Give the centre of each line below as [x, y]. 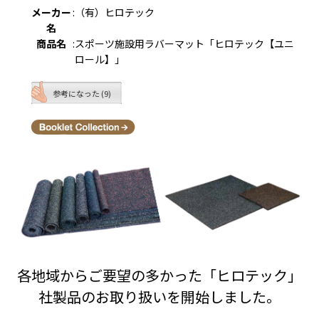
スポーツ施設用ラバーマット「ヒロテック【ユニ [184, 44]
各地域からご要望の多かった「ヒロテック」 [159, 275]
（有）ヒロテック [114, 12]
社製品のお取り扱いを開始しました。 [159, 296]
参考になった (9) [82, 94]
